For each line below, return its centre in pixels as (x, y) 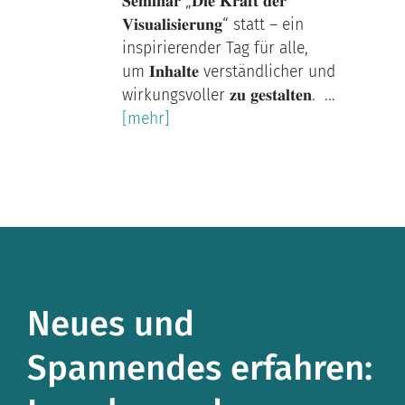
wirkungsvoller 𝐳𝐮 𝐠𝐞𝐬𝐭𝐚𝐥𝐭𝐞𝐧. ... (228, 96)
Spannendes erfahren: (200, 367)
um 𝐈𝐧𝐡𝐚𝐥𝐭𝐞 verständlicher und (228, 72)
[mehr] (146, 119)
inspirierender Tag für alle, (215, 49)
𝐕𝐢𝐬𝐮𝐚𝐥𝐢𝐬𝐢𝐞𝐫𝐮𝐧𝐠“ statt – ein (212, 25)
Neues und (111, 323)
